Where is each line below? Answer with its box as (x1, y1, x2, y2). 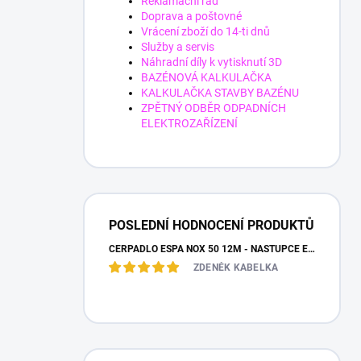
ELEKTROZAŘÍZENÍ (141, 117, 238, 130)
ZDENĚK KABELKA (193, 262, 279, 273)
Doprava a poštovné (141, 10, 242, 23)
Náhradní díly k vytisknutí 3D (141, 56, 282, 68)
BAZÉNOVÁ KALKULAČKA (141, 71, 272, 84)
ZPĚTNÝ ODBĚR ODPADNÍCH (141, 102, 286, 114)
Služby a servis (141, 40, 214, 53)
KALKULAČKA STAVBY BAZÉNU (141, 86, 299, 99)
